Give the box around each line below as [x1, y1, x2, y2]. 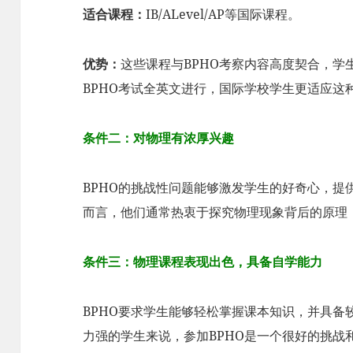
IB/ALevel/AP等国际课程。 [146, 5, 301, 23]
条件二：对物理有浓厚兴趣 [83, 128, 235, 147]
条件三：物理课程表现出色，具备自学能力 [83, 252, 323, 270]
